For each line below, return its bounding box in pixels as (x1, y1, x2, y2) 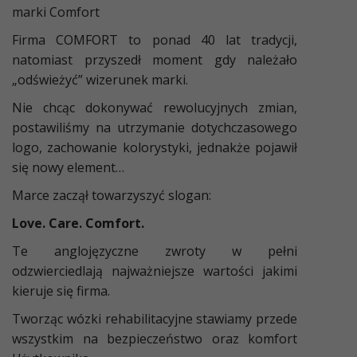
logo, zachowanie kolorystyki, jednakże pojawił (12, 138, 297, 156)
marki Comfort (12, 2, 100, 21)
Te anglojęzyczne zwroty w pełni (12, 241, 297, 260)
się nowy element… (12, 158, 124, 176)
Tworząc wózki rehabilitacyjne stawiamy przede (12, 309, 297, 328)
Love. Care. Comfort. (12, 214, 144, 232)
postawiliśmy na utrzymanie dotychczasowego (12, 118, 297, 136)
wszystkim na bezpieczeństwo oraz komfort (12, 329, 297, 347)
